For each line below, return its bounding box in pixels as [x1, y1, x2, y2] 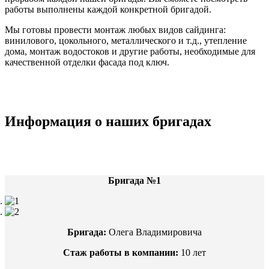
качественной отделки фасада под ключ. [5, 56, 169, 67]
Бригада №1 [108, 175, 161, 186]
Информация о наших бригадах [5, 113, 211, 129]
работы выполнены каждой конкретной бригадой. [5, 4, 211, 14]
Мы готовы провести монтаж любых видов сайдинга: [5, 24, 226, 35]
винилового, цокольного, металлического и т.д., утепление [5, 35, 247, 46]
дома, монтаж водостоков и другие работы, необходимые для [5, 46, 255, 56]
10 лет [178, 247, 206, 258]
